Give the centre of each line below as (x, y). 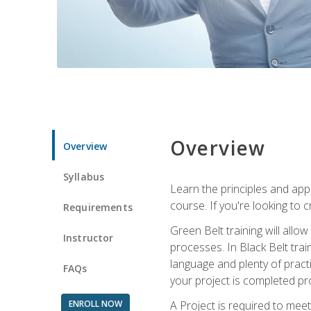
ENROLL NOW (95, 303)
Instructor (89, 237)
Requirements (98, 207)
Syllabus (84, 176)
